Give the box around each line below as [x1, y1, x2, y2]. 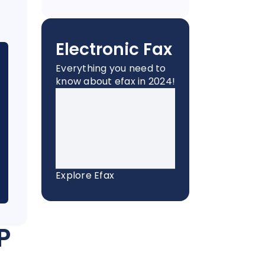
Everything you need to [56, 62, 166, 76]
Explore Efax [56, 168, 114, 182]
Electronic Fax [56, 38, 172, 62]
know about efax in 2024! [56, 75, 175, 89]
